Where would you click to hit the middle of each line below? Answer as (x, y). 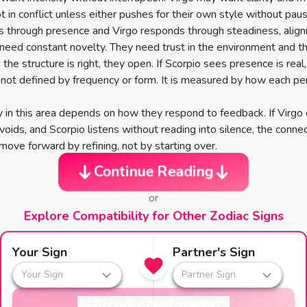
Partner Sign (209, 274)
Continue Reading (153, 172)
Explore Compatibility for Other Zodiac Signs (153, 216)
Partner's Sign (214, 252)
